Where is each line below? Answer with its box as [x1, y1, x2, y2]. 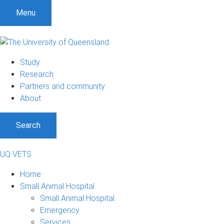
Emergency [40, 205, 79, 215]
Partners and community [20, 81, 105, 91]
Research [20, 69, 53, 79]
